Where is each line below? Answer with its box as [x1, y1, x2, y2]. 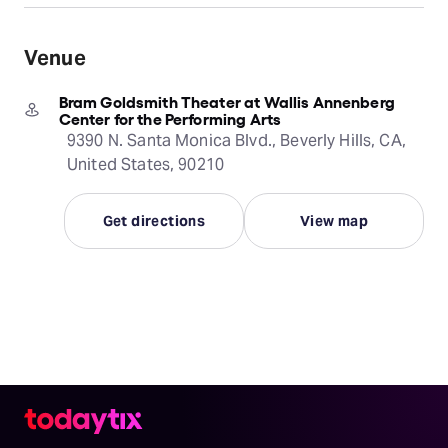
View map [299, 212, 369, 230]
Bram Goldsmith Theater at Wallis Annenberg [58, 91, 395, 111]
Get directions [102, 212, 206, 230]
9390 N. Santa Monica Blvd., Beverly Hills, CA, [67, 130, 406, 151]
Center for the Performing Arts [58, 108, 282, 128]
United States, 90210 [67, 154, 225, 175]
